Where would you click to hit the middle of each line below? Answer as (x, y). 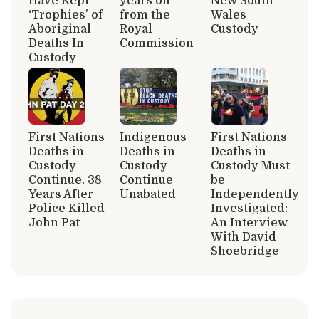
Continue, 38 (65, 180)
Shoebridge (245, 251)
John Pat (54, 223)
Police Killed (67, 208)
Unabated (148, 194)
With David (244, 237)
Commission (157, 43)
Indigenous (153, 137)
